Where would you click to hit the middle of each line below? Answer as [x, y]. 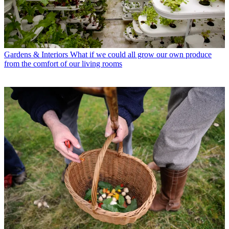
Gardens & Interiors [36, 55]
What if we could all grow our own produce [141, 55]
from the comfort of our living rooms [63, 64]
